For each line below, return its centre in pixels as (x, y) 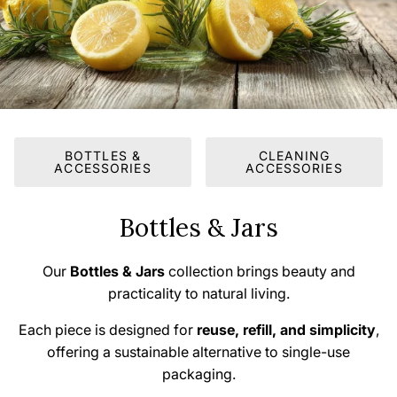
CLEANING (294, 155)
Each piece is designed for (107, 329)
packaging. (198, 374)
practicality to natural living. (198, 293)
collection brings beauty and (260, 271)
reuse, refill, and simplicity (286, 329)
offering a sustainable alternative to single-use (198, 351)
